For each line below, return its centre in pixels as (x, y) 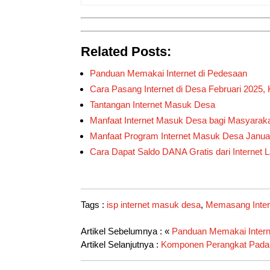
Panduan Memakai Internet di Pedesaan (169, 73)
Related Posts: (126, 51)
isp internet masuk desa (154, 204)
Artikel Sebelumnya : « (127, 231)
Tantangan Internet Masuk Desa (153, 104)
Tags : (94, 204)
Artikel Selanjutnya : (121, 244)
